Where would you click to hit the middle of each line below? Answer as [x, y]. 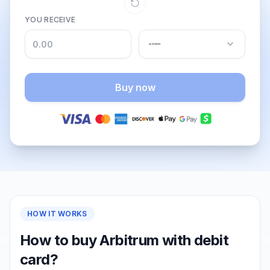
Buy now [135, 87]
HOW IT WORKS [57, 214]
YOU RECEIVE [50, 20]
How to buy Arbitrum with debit [124, 240]
